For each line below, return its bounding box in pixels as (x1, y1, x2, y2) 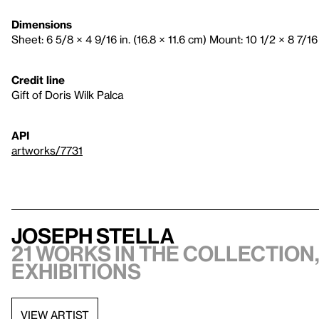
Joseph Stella (11, 224, 174, 249)
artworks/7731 (11, 144, 83, 157)
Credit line (11, 73, 65, 87)
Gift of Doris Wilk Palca (11, 88, 123, 102)
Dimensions (11, 18, 72, 31)
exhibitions (11, 259, 141, 284)
